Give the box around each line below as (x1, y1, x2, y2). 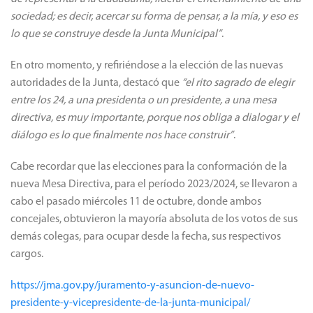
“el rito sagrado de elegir (182, 77, 294, 89)
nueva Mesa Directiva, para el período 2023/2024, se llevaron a (10, 178, 298, 190)
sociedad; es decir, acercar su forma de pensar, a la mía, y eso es (10, 10, 298, 22)
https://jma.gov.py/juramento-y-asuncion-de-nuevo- (10, 279, 254, 291)
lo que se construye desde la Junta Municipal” (10, 28, 221, 40)
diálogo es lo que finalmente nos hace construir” (10, 129, 233, 141)
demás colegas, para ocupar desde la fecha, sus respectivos (10, 231, 281, 242)
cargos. (10, 248, 43, 260)
